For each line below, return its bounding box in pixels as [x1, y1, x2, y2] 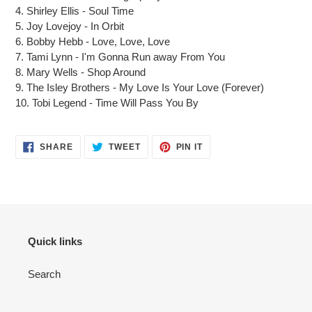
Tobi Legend [32, 96, 86, 109]
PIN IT [175, 141, 203, 152]
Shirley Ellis [26, 4, 79, 17]
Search [28, 268, 61, 281]
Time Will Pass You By [95, 96, 198, 109]
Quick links [28, 235, 82, 247]
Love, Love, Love [92, 35, 170, 47]
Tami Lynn [26, 50, 72, 63]
